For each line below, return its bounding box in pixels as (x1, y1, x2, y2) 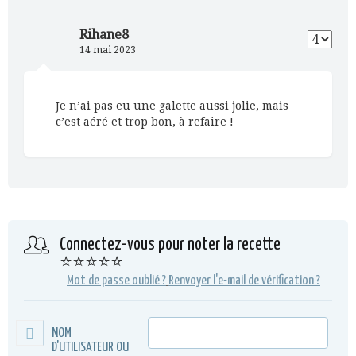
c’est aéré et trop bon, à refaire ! (56, 114, 234, 128)
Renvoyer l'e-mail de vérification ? (168, 273, 320, 288)
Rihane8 (79, 26, 129, 42)
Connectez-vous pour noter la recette (60, 235, 281, 253)
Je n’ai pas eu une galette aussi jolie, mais (56, 99, 288, 112)
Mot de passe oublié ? (67, 273, 166, 288)
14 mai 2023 (79, 44, 136, 56)
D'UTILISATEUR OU (52, 340, 129, 354)
